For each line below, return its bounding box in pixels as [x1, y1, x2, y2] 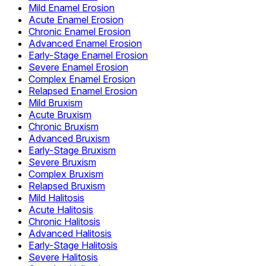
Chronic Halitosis [28, 216, 100, 228]
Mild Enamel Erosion [28, 2, 115, 14]
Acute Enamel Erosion [28, 14, 123, 26]
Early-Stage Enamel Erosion [28, 49, 148, 62]
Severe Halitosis [28, 251, 98, 264]
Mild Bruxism [28, 97, 83, 109]
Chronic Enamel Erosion [28, 26, 131, 38]
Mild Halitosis [28, 192, 84, 204]
